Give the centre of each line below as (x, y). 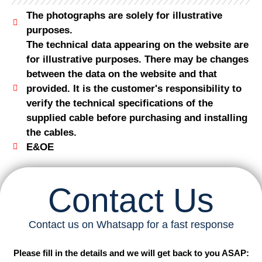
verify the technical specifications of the (119, 103)
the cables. (51, 132)
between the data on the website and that (121, 74)
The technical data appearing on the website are (137, 44)
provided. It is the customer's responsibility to (134, 88)
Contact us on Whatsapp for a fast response (131, 224)
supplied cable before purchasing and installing (137, 118)
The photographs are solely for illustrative (124, 15)
